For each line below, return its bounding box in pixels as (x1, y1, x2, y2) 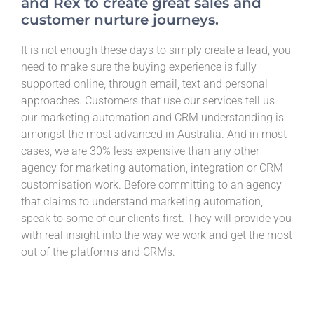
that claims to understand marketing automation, (21, 195, 263, 209)
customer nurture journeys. (21, 11, 219, 29)
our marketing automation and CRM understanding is (21, 111, 284, 125)
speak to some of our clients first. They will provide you (21, 212, 292, 226)
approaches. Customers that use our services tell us (21, 94, 275, 108)
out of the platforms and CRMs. (21, 245, 175, 259)
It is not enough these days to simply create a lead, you (21, 43, 291, 57)
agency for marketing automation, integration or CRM (21, 161, 283, 175)
